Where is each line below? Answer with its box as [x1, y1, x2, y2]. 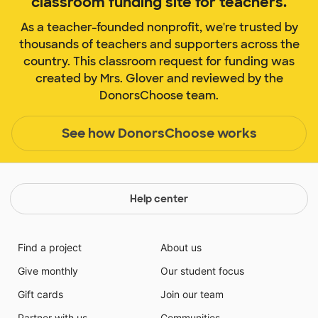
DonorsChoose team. [99, 88, 219, 104]
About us [160, 241, 202, 254]
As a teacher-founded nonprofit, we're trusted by [20, 20, 298, 35]
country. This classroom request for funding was [23, 54, 295, 70]
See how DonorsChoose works [61, 124, 257, 142]
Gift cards [17, 288, 63, 301]
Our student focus [160, 265, 244, 278]
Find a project [17, 241, 82, 254]
